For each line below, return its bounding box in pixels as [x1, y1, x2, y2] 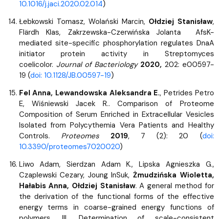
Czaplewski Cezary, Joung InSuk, [19, 170, 133, 180]
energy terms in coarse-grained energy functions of [19, 202, 214, 212]
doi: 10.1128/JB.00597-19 [30, 70, 111, 80]
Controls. [19, 131, 61, 141]
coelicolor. [19, 59, 56, 69]
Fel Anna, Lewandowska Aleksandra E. [19, 88, 160, 98]
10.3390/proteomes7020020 [19, 141, 120, 152]
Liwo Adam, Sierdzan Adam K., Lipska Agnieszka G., [19, 159, 214, 169]
